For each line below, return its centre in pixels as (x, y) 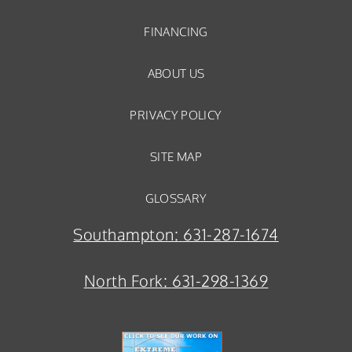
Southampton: (126, 235)
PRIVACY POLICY (176, 115)
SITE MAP (176, 157)
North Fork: (125, 281)
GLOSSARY (176, 198)
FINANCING (176, 32)
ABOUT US (176, 73)
